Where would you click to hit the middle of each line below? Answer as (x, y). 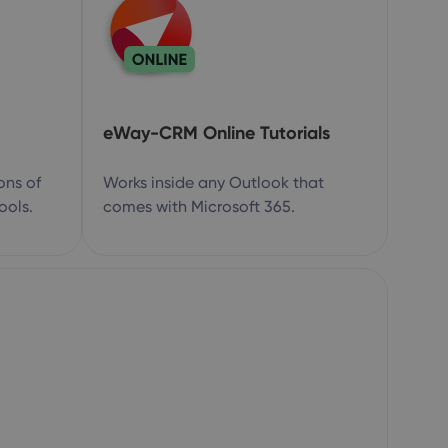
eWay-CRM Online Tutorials (216, 132)
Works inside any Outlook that (213, 182)
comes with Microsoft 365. (199, 206)
